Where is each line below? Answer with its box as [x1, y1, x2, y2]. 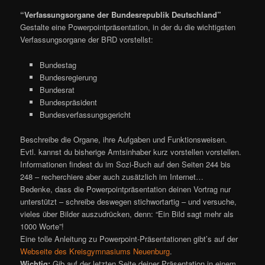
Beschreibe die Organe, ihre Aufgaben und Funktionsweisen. [20, 133, 228, 145]
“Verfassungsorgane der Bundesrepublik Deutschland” [20, 9, 222, 21]
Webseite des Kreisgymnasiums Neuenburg [20, 245, 170, 257]
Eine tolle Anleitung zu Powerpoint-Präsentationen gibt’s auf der [20, 232, 238, 244]
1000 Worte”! [20, 220, 64, 232]
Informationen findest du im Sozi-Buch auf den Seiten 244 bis [20, 158, 231, 170]
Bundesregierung [39, 71, 97, 83]
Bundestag [39, 59, 76, 70]
